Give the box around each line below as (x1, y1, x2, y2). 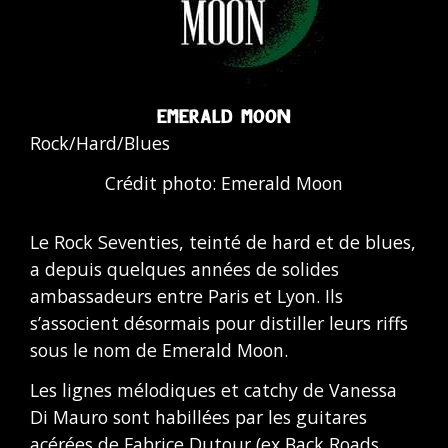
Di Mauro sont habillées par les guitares (30, 404, 367, 429)
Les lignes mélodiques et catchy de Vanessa (30, 377, 397, 402)
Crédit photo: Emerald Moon (105, 170, 343, 195)
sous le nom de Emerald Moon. (30, 338, 288, 363)
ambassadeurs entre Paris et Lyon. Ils (30, 284, 343, 309)
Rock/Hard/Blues (30, 131, 170, 156)
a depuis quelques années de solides (30, 257, 339, 282)
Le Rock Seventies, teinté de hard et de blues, (30, 230, 416, 255)
